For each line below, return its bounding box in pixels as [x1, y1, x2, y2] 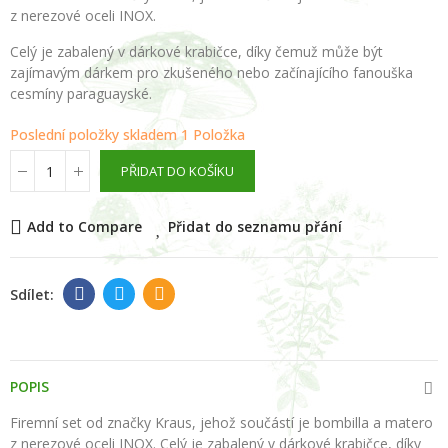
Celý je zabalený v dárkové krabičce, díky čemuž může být [10, 42, 383, 61]
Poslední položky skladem [10, 125, 181, 144]
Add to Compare [27, 217, 142, 236]
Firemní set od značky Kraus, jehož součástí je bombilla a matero [10, 413, 433, 432]
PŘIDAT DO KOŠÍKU [121, 162, 234, 180]
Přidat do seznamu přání [168, 217, 342, 236]
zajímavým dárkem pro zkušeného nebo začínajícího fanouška [10, 63, 413, 82]
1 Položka [181, 125, 245, 144]
